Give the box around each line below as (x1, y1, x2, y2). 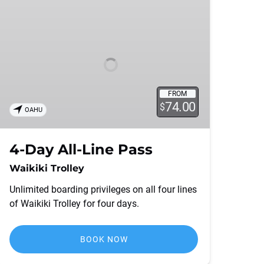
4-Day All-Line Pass (9, 141, 153, 158)
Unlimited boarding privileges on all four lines (9, 184, 197, 195)
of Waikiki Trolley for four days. (9, 198, 139, 209)
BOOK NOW (80, 235, 128, 244)
